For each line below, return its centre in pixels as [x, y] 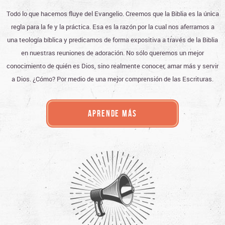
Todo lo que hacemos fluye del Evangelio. [66, 14]
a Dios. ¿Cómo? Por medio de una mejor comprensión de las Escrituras [112, 79]
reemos [140, 14]
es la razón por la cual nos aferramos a [159, 27]
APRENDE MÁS [113, 114]
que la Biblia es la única [185, 14]
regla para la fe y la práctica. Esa [58, 27]
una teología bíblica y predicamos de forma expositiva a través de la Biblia [113, 40]
